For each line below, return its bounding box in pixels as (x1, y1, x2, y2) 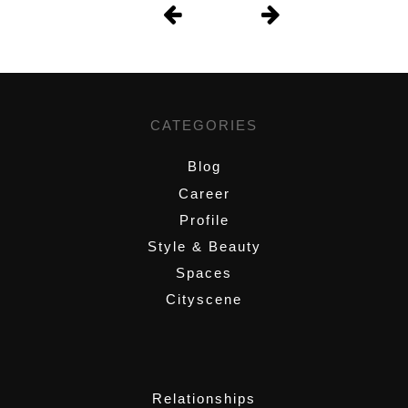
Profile (178, 211, 229, 228)
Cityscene (166, 291, 242, 307)
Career (178, 185, 230, 201)
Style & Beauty (147, 238, 261, 254)
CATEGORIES (150, 117, 258, 134)
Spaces (176, 264, 232, 280)
